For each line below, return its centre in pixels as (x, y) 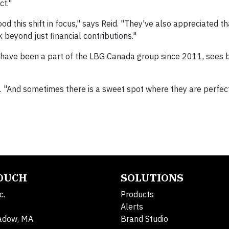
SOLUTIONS (152, 178)
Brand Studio (144, 219)
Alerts (132, 207)
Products (137, 194)
